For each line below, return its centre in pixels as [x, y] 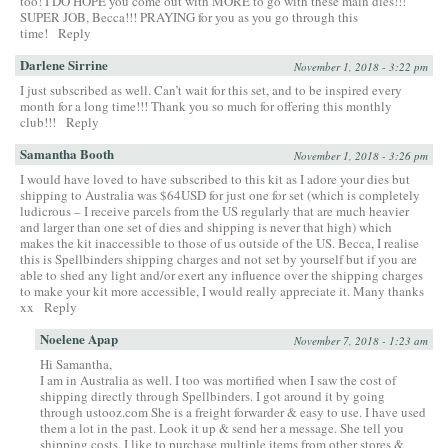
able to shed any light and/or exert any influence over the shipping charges [221, 275]
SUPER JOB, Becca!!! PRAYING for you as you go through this [189, 17]
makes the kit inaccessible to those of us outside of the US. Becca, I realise [219, 243]
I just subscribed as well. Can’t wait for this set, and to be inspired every [211, 90]
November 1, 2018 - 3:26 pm [361, 156]
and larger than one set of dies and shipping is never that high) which [206, 227]
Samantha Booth [67, 154]
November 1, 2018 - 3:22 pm [361, 67]
